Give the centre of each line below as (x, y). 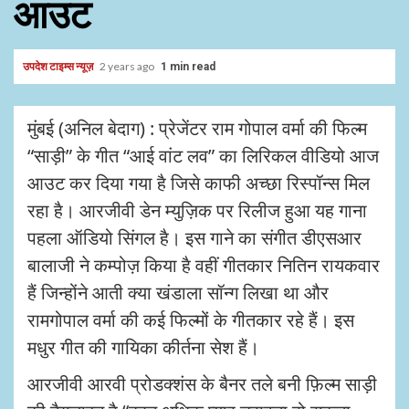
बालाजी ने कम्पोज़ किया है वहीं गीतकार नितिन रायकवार (204, 265)
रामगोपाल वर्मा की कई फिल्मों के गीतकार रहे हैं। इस (191, 320)
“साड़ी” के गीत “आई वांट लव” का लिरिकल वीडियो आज (203, 156)
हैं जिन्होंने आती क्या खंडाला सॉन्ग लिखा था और (178, 293)
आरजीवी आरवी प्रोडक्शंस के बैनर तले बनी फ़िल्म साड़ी (202, 384)
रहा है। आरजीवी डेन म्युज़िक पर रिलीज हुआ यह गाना (197, 210)
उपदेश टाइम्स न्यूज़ (59, 66)
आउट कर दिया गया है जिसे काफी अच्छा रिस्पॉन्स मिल (199, 183)
